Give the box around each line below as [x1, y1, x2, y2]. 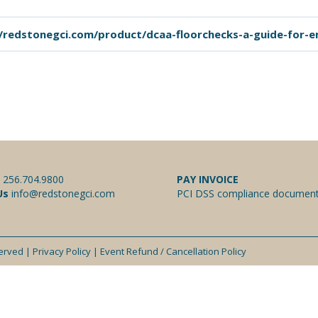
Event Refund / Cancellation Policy [100, 245, 246, 258]
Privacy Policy [33, 245, 91, 258]
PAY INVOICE [177, 172, 238, 186]
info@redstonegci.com [8, 187, 115, 200]
